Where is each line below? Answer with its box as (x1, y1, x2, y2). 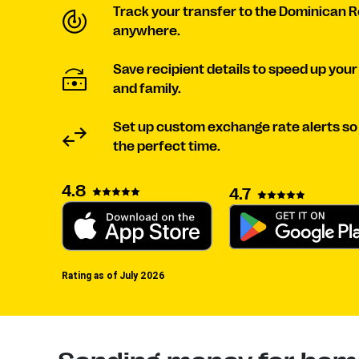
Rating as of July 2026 (62, 269, 165, 282)
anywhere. (113, 23, 180, 38)
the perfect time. (113, 139, 220, 154)
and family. (113, 81, 181, 96)
